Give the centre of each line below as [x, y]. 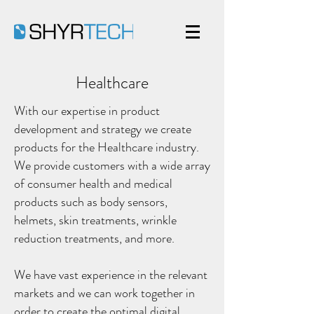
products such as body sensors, [91, 202]
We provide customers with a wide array [112, 165]
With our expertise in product [87, 111]
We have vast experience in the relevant [111, 275]
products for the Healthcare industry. [107, 147]
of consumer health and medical [93, 184]
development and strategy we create [103, 129]
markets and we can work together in [104, 293]
